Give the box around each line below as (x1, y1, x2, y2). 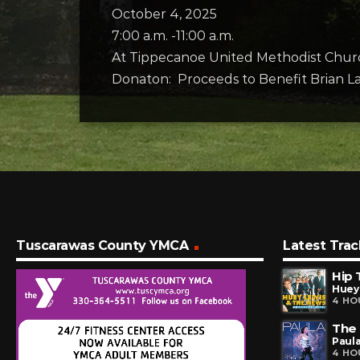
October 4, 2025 (112, 6, 217, 22)
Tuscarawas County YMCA (16, 237, 189, 253)
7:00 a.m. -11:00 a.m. (112, 28, 234, 43)
